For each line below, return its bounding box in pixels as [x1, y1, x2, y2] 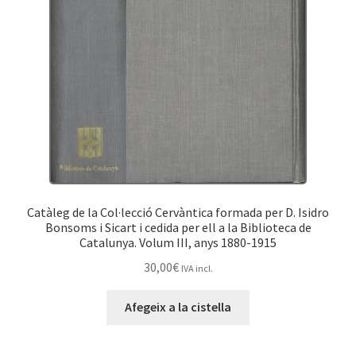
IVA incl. [180, 261, 213, 274]
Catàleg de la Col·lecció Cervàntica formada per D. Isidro [27, 203, 329, 220]
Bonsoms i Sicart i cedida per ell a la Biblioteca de [44, 219, 311, 235]
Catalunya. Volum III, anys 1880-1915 [79, 234, 277, 250]
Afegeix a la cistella [125, 299, 231, 315]
